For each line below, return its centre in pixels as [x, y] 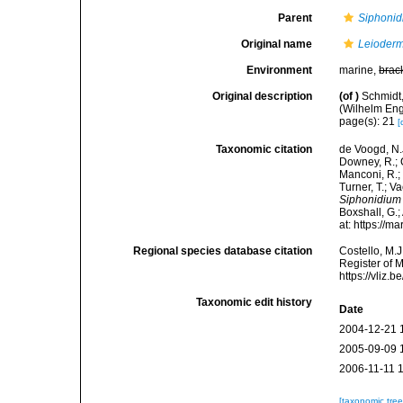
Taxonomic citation [264, 150]
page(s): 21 [369, 121]
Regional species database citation [223, 251]
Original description [263, 96]
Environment [280, 70]
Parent [296, 18]
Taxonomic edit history [255, 303]
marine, [359, 70]
